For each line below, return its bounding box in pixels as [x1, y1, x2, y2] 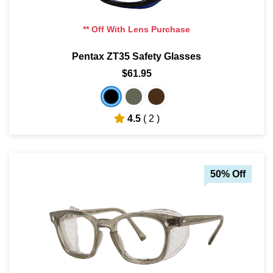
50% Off [210, 168, 246, 179]
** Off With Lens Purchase [83, 24, 190, 34]
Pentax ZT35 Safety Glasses [72, 51, 201, 62]
